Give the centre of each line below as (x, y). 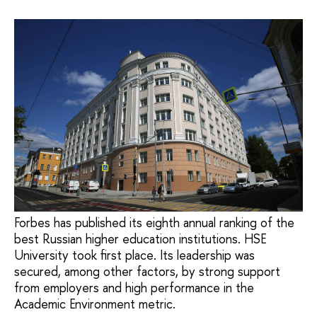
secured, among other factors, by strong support (147, 272)
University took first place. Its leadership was (134, 255)
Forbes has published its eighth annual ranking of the (154, 223)
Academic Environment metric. (95, 304)
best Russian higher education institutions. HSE (140, 239)
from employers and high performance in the (134, 288)
